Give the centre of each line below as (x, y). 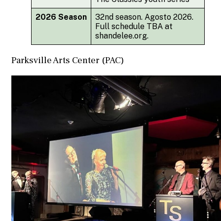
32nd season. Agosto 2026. (144, 17)
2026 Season (61, 17)
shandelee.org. (122, 36)
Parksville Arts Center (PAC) (68, 60)
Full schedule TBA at (134, 27)
